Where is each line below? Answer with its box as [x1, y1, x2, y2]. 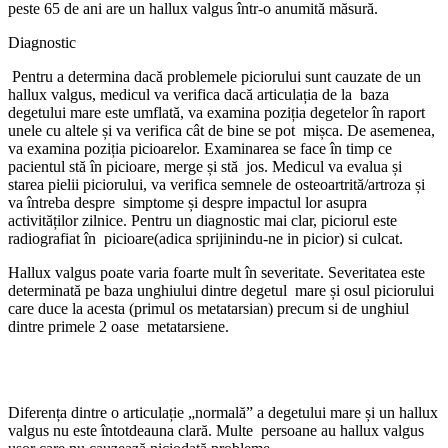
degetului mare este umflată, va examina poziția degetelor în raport [8, 103, 425, 121]
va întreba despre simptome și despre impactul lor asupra [8, 193, 367, 211]
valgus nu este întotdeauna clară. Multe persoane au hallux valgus [8, 421, 424, 439]
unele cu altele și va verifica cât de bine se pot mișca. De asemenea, [8, 121, 435, 139]
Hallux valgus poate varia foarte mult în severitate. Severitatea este [8, 263, 425, 281]
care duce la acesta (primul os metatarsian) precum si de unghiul [8, 299, 409, 317]
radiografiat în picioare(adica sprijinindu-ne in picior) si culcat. [8, 229, 403, 247]
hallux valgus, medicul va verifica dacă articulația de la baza [8, 85, 389, 103]
